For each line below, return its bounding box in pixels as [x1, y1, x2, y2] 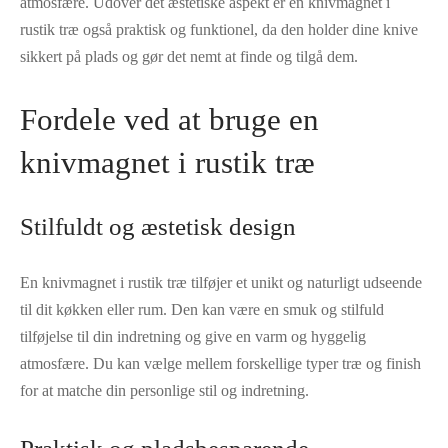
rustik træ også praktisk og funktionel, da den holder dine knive [20, 20, 418, 38]
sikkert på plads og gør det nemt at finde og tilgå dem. [20, 47, 358, 65]
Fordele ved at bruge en [20, 101, 319, 137]
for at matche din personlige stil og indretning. [20, 381, 309, 399]
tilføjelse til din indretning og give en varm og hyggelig [20, 327, 366, 345]
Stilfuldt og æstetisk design [20, 212, 296, 240]
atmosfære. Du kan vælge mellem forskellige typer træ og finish [20, 354, 421, 372]
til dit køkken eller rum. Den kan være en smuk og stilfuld [20, 300, 384, 318]
